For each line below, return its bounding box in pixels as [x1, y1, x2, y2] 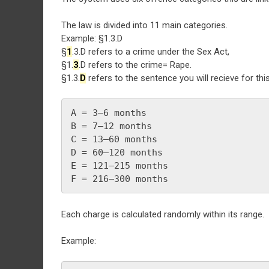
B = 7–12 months [71, 120, 152, 131]
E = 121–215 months [71, 160, 168, 171]
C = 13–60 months [71, 133, 157, 145]
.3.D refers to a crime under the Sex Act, [72, 46, 229, 57]
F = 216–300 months [71, 173, 168, 184]
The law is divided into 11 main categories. [61, 20, 228, 31]
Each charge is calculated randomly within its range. [61, 208, 264, 220]
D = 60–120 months [71, 147, 163, 158]
